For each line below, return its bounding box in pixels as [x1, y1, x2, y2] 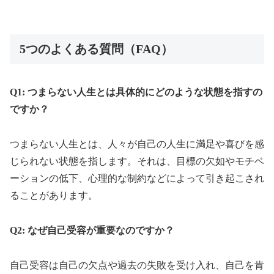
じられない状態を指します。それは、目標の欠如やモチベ [10, 156, 264, 167]
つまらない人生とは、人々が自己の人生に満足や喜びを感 [10, 139, 264, 150]
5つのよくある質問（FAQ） [20, 42, 173, 56]
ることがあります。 [10, 190, 98, 201]
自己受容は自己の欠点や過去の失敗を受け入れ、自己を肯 [10, 259, 264, 270]
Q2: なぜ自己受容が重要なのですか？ [10, 225, 174, 236]
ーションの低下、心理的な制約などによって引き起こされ [10, 173, 264, 184]
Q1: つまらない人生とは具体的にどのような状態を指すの [10, 87, 262, 98]
